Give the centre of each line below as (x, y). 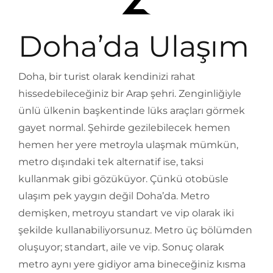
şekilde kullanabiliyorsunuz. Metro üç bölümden (135, 230)
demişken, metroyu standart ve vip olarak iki (126, 213)
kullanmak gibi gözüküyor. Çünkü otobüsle (123, 179)
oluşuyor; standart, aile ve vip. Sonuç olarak (121, 247)
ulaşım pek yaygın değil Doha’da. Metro (114, 196)
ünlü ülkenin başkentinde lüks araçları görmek (132, 110)
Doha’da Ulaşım (134, 46)
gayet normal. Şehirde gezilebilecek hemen (124, 127)
